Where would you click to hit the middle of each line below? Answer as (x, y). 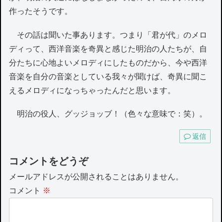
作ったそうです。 (41, 11)
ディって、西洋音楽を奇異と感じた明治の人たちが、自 (108, 49)
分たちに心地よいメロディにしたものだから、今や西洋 (108, 62)
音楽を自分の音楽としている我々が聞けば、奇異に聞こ (108, 76)
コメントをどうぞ (49, 161)
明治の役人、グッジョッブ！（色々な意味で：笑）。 (108, 113)
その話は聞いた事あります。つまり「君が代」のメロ (108, 35)
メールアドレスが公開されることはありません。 (96, 177)
